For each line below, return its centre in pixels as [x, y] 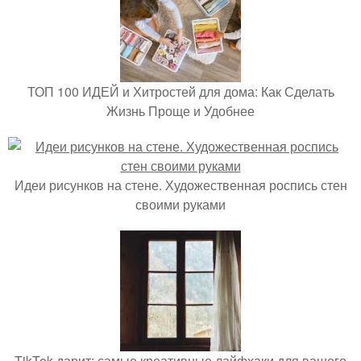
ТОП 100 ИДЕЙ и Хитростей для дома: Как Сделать [180, 91]
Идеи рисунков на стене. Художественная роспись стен [180, 185]
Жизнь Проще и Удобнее [180, 111]
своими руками [180, 204]
